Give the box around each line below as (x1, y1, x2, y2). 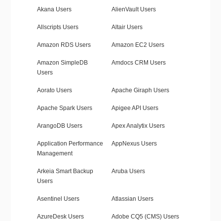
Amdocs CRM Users (111, 59, 166, 67)
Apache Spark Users (37, 105, 92, 112)
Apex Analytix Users (111, 122, 165, 130)
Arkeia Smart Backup (37, 168, 93, 175)
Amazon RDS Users (37, 41, 91, 49)
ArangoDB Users (37, 122, 82, 130)
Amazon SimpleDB (37, 59, 88, 67)
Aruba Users (111, 168, 145, 175)
